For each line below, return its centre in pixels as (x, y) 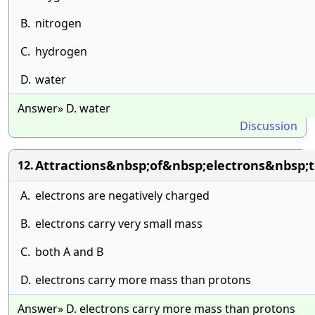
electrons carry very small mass (119, 224)
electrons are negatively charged (122, 195)
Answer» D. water (64, 108)
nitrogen (58, 23)
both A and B (69, 252)
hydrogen (61, 51)
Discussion (269, 126)
